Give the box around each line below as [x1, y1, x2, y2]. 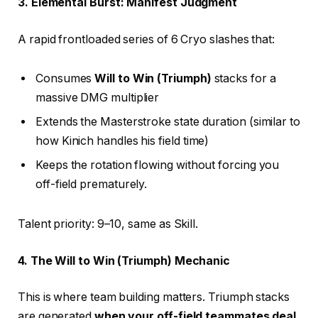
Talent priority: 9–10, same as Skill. [18, 217, 199, 231]
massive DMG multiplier [35, 91, 160, 105]
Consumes [35, 72, 95, 86]
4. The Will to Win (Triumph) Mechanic [18, 253, 231, 268]
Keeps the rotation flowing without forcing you [35, 158, 280, 172]
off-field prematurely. [35, 177, 148, 192]
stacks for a [211, 72, 276, 86]
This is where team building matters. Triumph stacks [18, 290, 290, 305]
